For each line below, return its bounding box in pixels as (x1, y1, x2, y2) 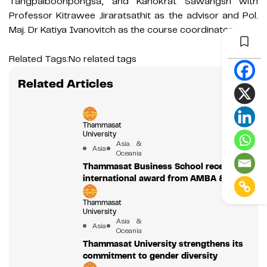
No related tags (69, 53, 136, 66)
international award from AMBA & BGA (82, 173, 246, 184)
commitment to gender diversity (82, 250, 218, 262)
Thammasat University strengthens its (82, 238, 243, 250)
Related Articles (18, 76, 113, 92)
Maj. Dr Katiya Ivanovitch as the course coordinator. (9, 24, 234, 36)
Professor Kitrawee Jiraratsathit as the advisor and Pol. (9, 10, 258, 22)
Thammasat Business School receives (82, 161, 240, 172)
